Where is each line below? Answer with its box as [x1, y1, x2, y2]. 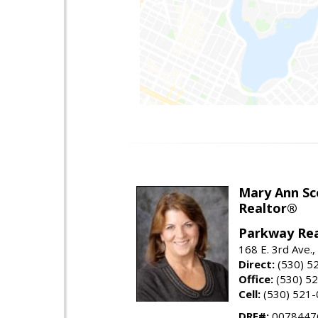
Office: [238, 272, 273, 287]
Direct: [238, 257, 275, 272]
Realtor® [238, 199, 297, 217]
